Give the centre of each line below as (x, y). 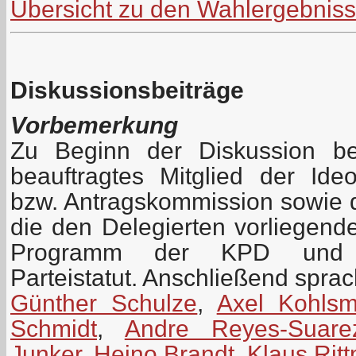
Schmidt (54, 328)
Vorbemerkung (94, 125)
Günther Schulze (104, 303)
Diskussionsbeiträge (127, 90)
